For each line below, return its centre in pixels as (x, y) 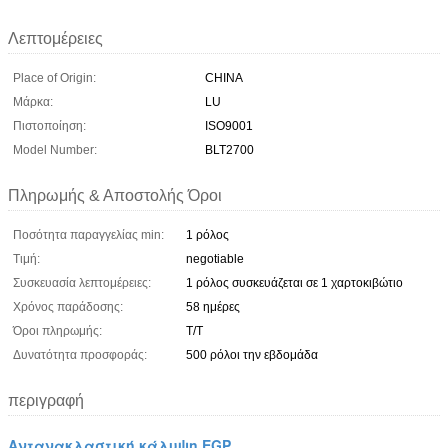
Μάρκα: (33, 101)
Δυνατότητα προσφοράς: (80, 354)
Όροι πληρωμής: (57, 330)
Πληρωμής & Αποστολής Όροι (115, 195)
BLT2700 (229, 149)
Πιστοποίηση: (49, 125)
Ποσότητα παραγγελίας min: (88, 234)
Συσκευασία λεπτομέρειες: (82, 282)
